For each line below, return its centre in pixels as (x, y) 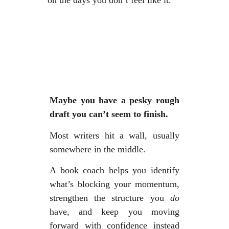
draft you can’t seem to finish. (109, 114)
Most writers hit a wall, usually (114, 135)
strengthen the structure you (110, 198)
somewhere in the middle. (97, 149)
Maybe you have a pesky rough (114, 100)
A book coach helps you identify (114, 170)
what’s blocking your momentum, (114, 184)
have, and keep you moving (114, 212)
